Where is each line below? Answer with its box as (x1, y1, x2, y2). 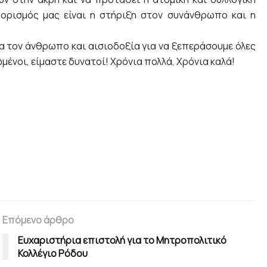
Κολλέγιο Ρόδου (18, 247, 88, 260)
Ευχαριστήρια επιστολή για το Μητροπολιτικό (18, 234, 227, 247)
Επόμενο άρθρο (2, 213, 74, 227)
